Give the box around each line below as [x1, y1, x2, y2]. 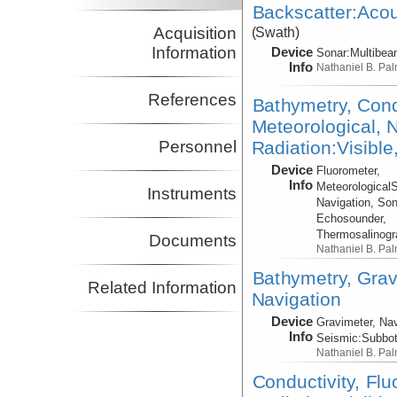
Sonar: [316, 45, 351, 59]
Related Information [88, 278, 237, 298]
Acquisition [153, 24, 237, 43]
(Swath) [251, 24, 300, 40]
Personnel [159, 137, 237, 157]
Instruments [147, 184, 237, 204]
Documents [149, 231, 237, 251]
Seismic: [316, 331, 362, 345]
